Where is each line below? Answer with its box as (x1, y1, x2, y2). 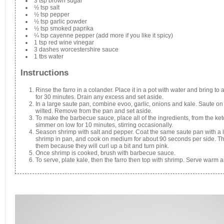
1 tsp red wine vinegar (34, 38, 94, 46)
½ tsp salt (34, 3, 59, 11)
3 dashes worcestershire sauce (34, 45, 118, 53)
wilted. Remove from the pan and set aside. (35, 107, 152, 115)
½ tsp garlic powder (34, 17, 87, 25)
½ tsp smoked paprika (34, 24, 93, 32)
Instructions (20, 68, 68, 78)
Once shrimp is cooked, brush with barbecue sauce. (35, 149, 175, 157)
